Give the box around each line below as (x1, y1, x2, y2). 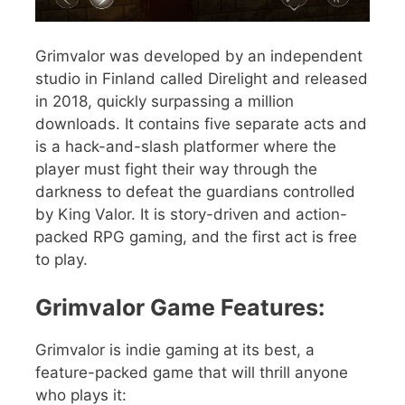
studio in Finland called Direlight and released (35, 69, 368, 88)
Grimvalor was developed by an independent (35, 46, 363, 65)
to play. (35, 250, 88, 268)
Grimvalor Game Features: (35, 294, 325, 322)
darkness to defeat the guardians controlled (35, 182, 355, 201)
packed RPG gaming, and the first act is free (35, 227, 357, 246)
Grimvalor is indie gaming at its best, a (35, 341, 315, 360)
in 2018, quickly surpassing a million (35, 91, 294, 110)
